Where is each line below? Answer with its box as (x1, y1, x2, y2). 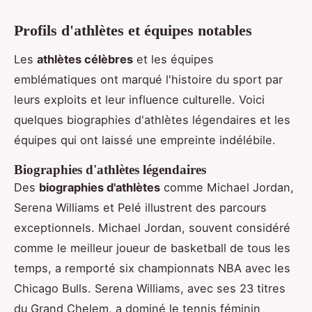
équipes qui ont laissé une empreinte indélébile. (14, 133, 276, 148)
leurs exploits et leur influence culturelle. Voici (14, 93, 265, 107)
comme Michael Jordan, (160, 180, 294, 195)
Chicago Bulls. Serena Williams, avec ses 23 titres (14, 281, 286, 296)
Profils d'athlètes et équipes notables (14, 22, 252, 40)
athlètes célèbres (37, 52, 133, 67)
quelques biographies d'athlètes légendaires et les (14, 113, 290, 127)
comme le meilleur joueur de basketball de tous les (14, 241, 290, 256)
